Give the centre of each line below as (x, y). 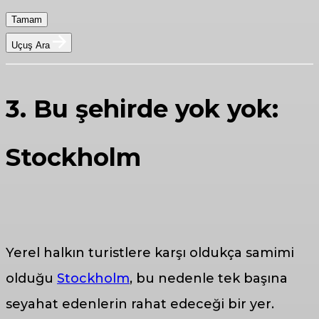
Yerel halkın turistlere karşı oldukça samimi (150, 253)
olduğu (31, 279)
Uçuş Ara (32, 45)
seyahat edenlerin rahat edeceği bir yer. (140, 304)
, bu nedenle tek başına (209, 279)
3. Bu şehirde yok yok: (142, 109)
